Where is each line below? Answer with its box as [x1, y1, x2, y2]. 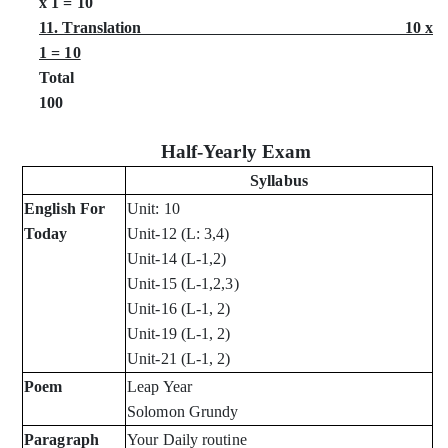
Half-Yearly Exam [160, 141, 312, 163]
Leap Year [127, 378, 192, 396]
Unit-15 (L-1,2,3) [127, 275, 239, 293]
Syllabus [250, 172, 308, 190]
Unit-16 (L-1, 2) [127, 300, 231, 318]
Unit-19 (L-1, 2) [127, 325, 231, 343]
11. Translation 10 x [39, 19, 433, 37]
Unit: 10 [127, 200, 180, 218]
